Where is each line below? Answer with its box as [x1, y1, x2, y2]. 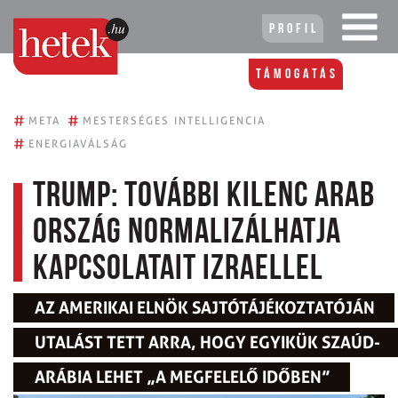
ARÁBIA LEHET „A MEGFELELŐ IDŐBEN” [35, 367, 330, 387]
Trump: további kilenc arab [33, 179, 375, 215]
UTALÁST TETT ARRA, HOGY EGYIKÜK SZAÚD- [35, 332, 380, 353]
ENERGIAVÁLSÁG [28, 137, 128, 150]
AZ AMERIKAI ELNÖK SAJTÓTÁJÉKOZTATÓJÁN [35, 298, 375, 318]
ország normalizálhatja [33, 216, 341, 251]
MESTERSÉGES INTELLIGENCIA [83, 114, 266, 127]
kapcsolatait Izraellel [33, 252, 323, 288]
